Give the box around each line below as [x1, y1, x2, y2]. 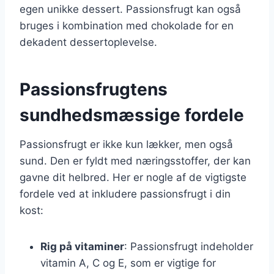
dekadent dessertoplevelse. [20, 35, 157, 48]
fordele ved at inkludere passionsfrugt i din [20, 187, 231, 200]
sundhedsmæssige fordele [20, 104, 244, 125]
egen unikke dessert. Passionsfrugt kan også [20, 2, 241, 15]
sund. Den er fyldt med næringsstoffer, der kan [20, 154, 251, 167]
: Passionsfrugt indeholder [124, 240, 253, 253]
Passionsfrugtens [20, 78, 168, 100]
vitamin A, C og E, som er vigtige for [40, 256, 216, 269]
